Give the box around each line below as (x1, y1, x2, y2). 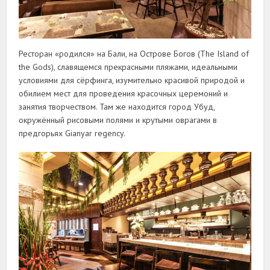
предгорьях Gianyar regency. (19, 128, 126, 139)
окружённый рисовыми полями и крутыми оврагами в (19, 115, 218, 126)
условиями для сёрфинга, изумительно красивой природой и (19, 75, 245, 86)
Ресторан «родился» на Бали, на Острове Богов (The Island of (19, 48, 250, 60)
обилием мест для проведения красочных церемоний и (19, 88, 228, 99)
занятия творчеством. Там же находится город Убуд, (19, 101, 215, 113)
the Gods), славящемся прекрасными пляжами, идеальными (19, 61, 238, 73)
